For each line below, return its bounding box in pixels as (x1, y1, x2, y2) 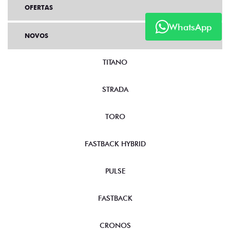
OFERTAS (25, 3, 53, 11)
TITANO (103, 57, 127, 66)
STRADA (102, 85, 128, 93)
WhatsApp (169, 21, 212, 32)
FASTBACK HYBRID (84, 139, 146, 148)
